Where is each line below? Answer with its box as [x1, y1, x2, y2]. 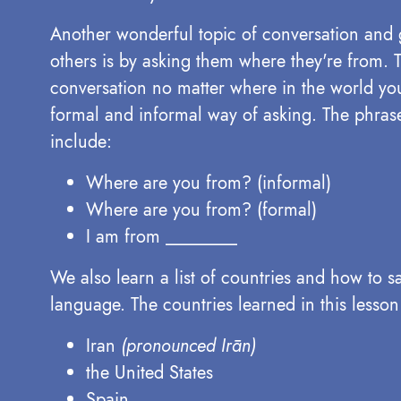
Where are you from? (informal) [86, 170, 331, 196]
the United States [86, 360, 213, 386]
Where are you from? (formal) [86, 197, 317, 223]
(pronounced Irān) [121, 333, 256, 359]
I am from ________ [86, 224, 237, 250]
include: [50, 129, 112, 155]
